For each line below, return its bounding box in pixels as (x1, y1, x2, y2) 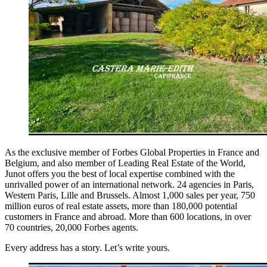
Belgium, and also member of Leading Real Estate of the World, (5, 157, 246, 168)
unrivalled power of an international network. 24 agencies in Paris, (5, 179, 254, 190)
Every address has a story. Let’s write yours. (5, 242, 170, 253)
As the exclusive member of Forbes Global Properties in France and (5, 147, 259, 157)
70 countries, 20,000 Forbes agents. (5, 222, 138, 232)
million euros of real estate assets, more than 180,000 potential (5, 200, 237, 211)
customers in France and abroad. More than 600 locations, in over (5, 211, 251, 222)
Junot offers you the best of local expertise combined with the (5, 168, 235, 179)
